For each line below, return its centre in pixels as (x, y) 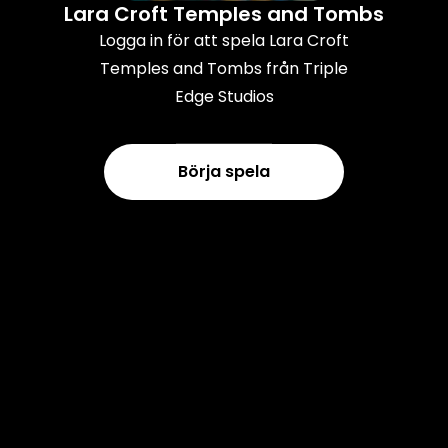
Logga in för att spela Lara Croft (224, 40)
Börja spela (224, 171)
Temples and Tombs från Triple (224, 68)
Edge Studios (224, 96)
